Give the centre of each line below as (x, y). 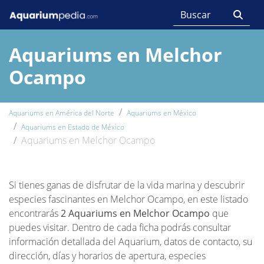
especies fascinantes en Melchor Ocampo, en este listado (128, 199)
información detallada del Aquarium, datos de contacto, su (131, 242)
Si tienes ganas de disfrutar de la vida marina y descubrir (127, 185)
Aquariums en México (161, 113)
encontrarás (35, 213)
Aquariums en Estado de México (73, 127)
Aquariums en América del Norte (62, 113)
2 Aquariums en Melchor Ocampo (135, 213)
